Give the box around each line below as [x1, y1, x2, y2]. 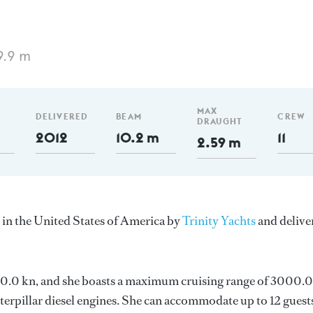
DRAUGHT [196, 116, 242, 126]
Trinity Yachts [182, 212, 256, 229]
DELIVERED [35, 110, 89, 122]
